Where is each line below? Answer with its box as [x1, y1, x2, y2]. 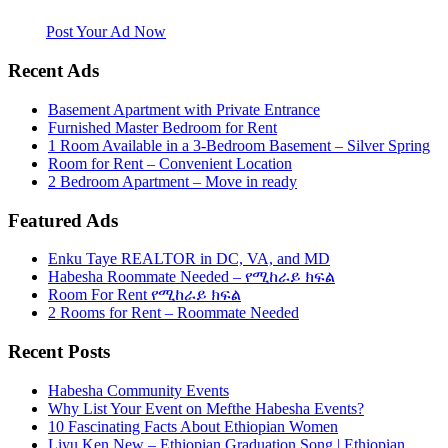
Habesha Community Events [48, 381, 229, 399]
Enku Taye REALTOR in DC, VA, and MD [48, 250, 330, 268]
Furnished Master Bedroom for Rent [48, 118, 277, 136]
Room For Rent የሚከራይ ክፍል [48, 286, 241, 304]
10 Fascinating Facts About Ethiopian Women [48, 417, 338, 435]
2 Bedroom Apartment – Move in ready [48, 172, 297, 190]
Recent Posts [8, 340, 110, 362]
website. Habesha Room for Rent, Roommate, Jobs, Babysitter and [8, 5, 430, 23]
